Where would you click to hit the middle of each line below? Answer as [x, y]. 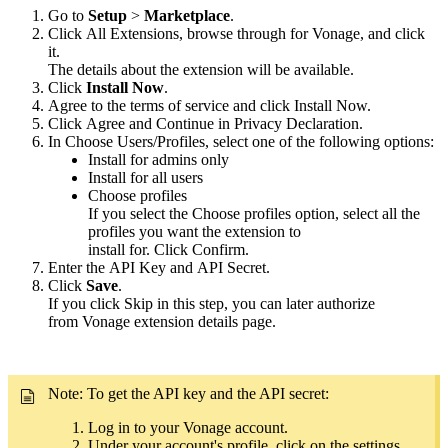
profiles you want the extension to [194, 232]
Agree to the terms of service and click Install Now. [209, 106]
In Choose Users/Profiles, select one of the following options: [241, 142]
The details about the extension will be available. [201, 70]
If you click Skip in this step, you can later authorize [211, 304]
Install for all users [145, 178]
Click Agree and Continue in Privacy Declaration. [205, 124]
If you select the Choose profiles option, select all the [254, 214]
